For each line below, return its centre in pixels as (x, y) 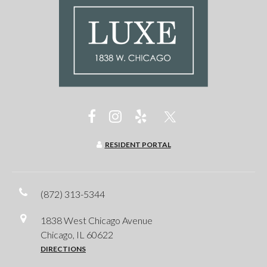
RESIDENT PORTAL (138, 144)
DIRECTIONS (63, 249)
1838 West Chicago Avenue (97, 221)
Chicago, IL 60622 (77, 235)
